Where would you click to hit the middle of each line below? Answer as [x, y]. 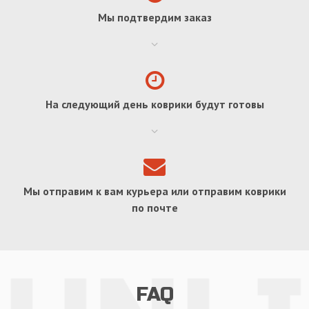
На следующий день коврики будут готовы [154, 104]
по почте [154, 207]
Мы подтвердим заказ [154, 17]
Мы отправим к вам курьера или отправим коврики [154, 191]
